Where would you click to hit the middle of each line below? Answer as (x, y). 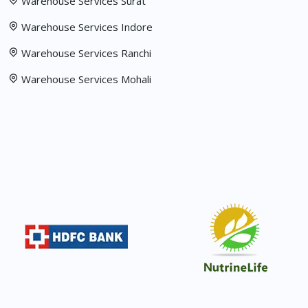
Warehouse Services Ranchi (86, 53)
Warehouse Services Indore (87, 27)
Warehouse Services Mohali (86, 79)
